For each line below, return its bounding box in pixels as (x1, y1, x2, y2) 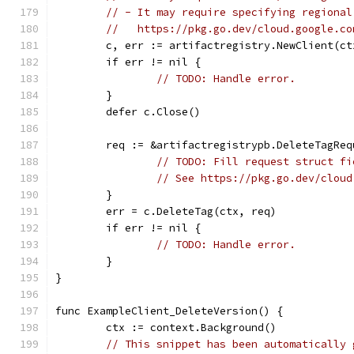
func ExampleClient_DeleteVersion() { (55, 304, 283, 318)
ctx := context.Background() (106, 321, 277, 334)
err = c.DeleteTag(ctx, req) (106, 205, 277, 218)
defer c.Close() (106, 105, 201, 119)
